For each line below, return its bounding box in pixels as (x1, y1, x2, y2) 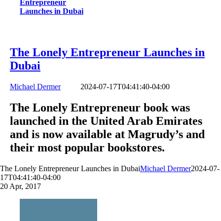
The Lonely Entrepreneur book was (10, 101, 190, 114)
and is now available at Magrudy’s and (10, 127, 205, 141)
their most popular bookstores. (10, 141, 165, 154)
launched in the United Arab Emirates (10, 114, 202, 127)
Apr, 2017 (9, 182, 41, 190)
